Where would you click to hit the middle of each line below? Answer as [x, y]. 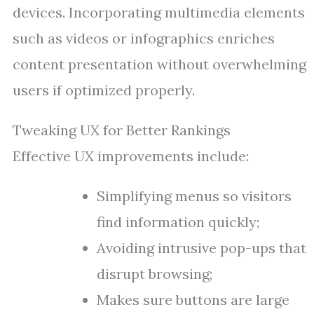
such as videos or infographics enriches [144, 38]
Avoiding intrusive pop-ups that [202, 248]
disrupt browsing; [155, 274]
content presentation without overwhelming [159, 64]
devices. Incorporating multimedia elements [159, 12]
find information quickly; [178, 222]
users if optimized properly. [104, 90]
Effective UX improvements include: [131, 156]
